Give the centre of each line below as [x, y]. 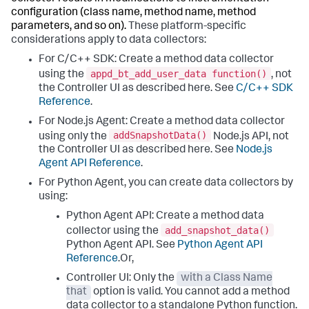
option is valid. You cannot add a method [191, 292]
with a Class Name [227, 278]
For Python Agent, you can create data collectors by [166, 184]
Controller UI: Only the [121, 278]
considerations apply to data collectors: [109, 41]
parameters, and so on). [70, 27]
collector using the [113, 231]
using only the [74, 137]
